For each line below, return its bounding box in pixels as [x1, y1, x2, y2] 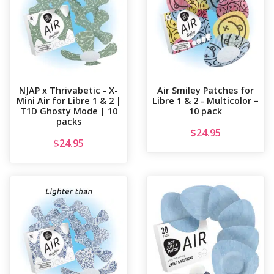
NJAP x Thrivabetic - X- [19, 84, 118, 97]
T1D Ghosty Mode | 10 [20, 105, 117, 117]
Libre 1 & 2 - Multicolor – [152, 95, 259, 107]
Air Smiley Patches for [157, 84, 254, 97]
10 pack [189, 105, 222, 117]
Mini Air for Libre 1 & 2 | [16, 95, 121, 107]
